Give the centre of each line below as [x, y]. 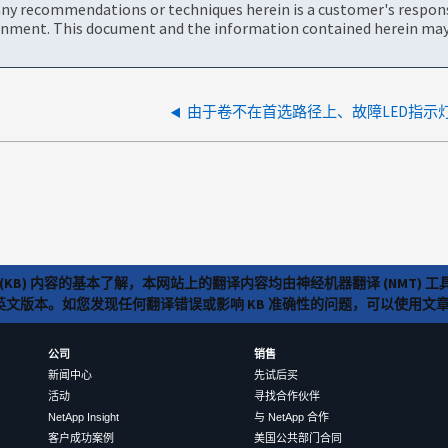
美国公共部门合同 [297, 438]
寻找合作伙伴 [286, 396]
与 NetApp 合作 [291, 417]
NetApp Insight [83, 417]
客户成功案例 [80, 438]
